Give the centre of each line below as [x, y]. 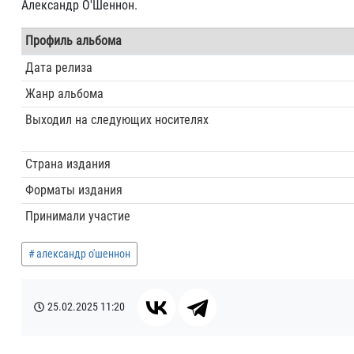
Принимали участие [77, 216]
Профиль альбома [73, 40]
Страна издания [68, 164]
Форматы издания [73, 190]
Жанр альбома [64, 93]
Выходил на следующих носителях [117, 119]
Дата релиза [58, 67]
